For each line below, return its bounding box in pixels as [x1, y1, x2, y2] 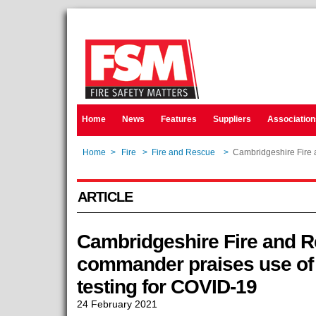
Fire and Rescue [151, 147, 217, 157]
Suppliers [212, 114, 251, 124]
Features [160, 114, 197, 124]
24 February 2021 [76, 298, 157, 310]
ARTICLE [77, 189, 133, 205]
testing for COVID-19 [76, 276, 257, 298]
